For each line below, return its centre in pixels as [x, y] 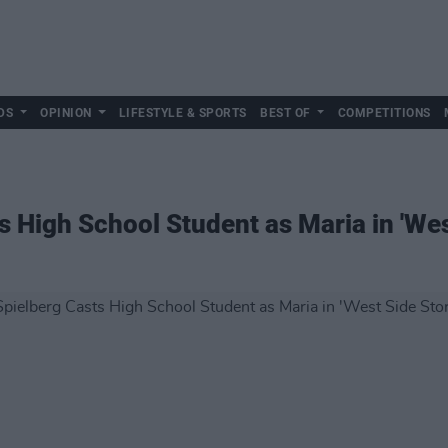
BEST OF [285, 113]
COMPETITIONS [384, 113]
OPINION [66, 113]
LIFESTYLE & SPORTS [182, 113]
